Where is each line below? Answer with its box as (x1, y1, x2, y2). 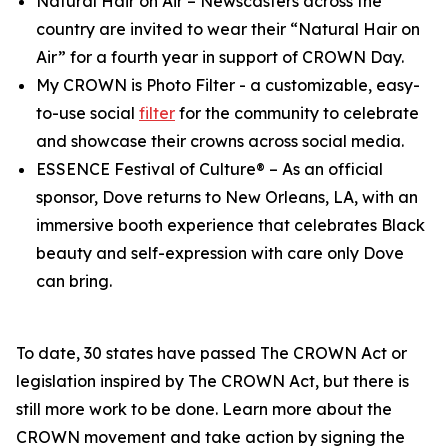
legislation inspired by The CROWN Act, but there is (16, 371, 409, 391)
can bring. (36, 271, 112, 291)
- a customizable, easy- (235, 75, 420, 95)
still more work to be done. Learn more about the (16, 399, 392, 419)
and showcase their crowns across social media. (36, 131, 404, 151)
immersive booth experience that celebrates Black (36, 215, 425, 235)
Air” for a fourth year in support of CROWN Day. (36, 47, 404, 67)
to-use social (36, 103, 139, 123)
